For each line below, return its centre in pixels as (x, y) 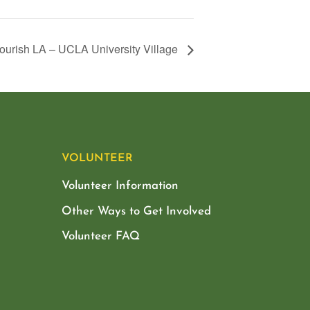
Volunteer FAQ (101, 237)
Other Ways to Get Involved (137, 211)
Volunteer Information (120, 186)
